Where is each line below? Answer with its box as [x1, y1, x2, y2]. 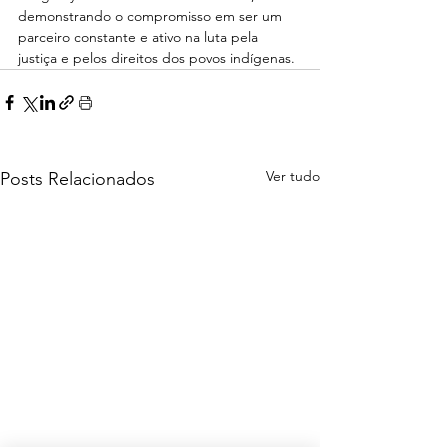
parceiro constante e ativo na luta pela [18, 27, 262, 46]
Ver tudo [266, 166, 320, 185]
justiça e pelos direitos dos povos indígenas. [18, 48, 295, 67]
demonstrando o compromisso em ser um [18, 6, 286, 25]
